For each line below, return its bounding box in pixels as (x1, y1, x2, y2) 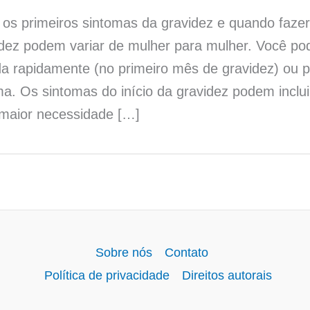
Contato (164, 246, 208, 260)
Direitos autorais (181, 268, 272, 283)
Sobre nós (95, 246, 152, 260)
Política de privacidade (44, 268, 170, 283)
